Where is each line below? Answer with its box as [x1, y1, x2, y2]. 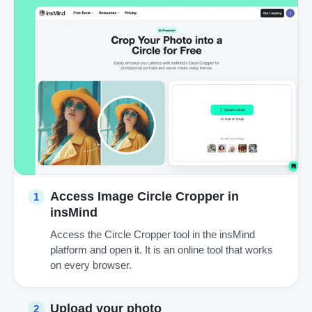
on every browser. [50, 259, 132, 272]
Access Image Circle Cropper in [50, 189, 239, 204]
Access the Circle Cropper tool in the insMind [50, 228, 255, 241]
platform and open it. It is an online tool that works [50, 244, 273, 256]
